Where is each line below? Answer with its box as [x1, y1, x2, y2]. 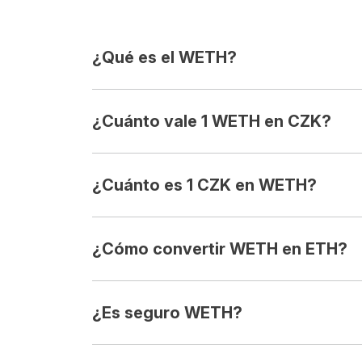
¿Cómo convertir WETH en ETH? [92, 239, 347, 259]
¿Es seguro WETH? [92, 303, 242, 322]
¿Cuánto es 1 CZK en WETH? [92, 175, 317, 195]
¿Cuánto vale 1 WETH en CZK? [92, 112, 331, 131]
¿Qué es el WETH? [92, 48, 237, 67]
